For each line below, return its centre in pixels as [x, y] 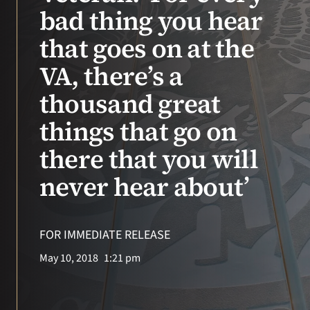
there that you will [148, 159]
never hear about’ [144, 187]
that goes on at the [146, 48]
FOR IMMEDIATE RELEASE [104, 235]
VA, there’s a [111, 76]
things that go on [138, 131]
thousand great [130, 104]
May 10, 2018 [69, 258]
